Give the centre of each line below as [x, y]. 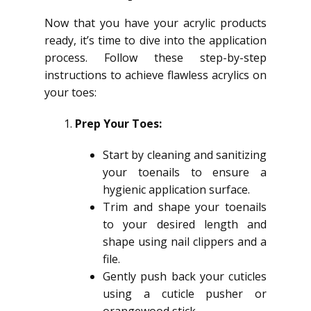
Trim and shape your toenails [185, 207]
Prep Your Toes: [118, 124]
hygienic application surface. [176, 190]
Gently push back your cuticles [185, 276]
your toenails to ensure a [185, 172]
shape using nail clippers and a [185, 242]
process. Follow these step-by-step [155, 58]
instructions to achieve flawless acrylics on [155, 75]
